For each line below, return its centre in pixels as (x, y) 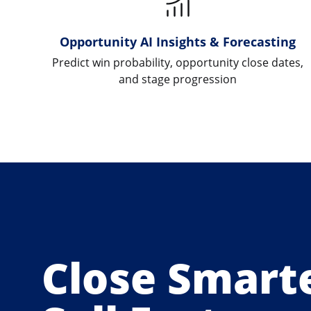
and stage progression (177, 79)
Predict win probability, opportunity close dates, (177, 62)
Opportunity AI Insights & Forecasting (177, 41)
